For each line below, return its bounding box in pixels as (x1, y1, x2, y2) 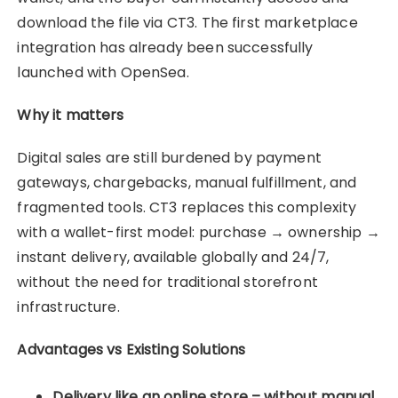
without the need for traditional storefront (17, 271, 318, 292)
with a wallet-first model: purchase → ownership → (17, 221, 380, 243)
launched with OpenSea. (17, 61, 189, 83)
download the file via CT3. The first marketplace (17, 12, 358, 33)
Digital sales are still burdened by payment (17, 147, 322, 168)
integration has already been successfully (17, 36, 314, 58)
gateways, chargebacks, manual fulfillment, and (17, 171, 357, 193)
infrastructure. (17, 296, 120, 317)
